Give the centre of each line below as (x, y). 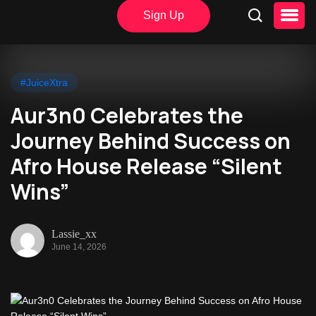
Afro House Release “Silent (146, 166)
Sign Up (164, 15)
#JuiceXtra (44, 83)
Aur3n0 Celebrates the (127, 115)
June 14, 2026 (79, 247)
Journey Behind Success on (151, 141)
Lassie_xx (74, 233)
